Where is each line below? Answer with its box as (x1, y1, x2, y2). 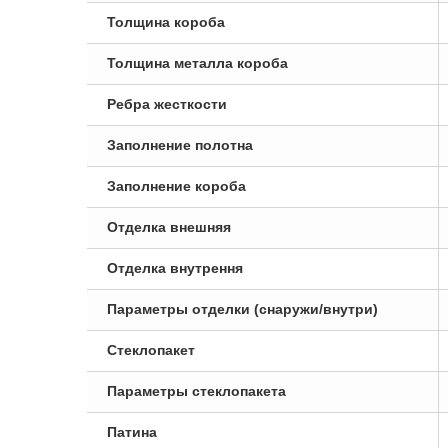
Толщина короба (107, 14, 225, 30)
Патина (107, 424, 157, 440)
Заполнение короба (107, 178, 246, 194)
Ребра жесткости (107, 96, 227, 112)
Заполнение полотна (107, 137, 253, 153)
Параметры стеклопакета (107, 383, 286, 399)
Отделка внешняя (107, 219, 231, 235)
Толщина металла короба (107, 55, 288, 71)
